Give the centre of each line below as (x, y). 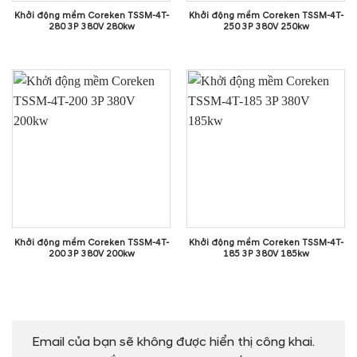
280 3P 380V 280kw (91, 27)
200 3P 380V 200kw (91, 254)
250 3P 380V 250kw (266, 27)
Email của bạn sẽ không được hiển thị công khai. (173, 341)
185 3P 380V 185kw (266, 254)
